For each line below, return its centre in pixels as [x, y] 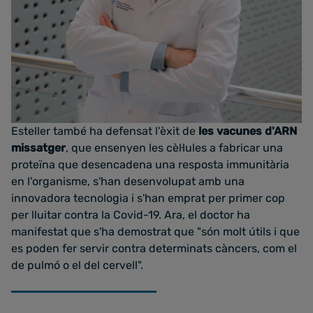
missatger [38, 148]
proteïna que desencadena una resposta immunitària [150, 165]
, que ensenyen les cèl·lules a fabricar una [174, 148]
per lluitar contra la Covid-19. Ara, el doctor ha [131, 215]
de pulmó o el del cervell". [77, 265]
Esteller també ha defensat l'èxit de [105, 131]
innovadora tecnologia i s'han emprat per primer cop [148, 198]
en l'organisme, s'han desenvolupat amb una [128, 182]
